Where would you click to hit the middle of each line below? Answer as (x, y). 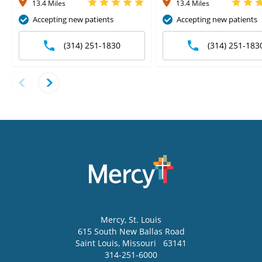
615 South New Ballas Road (131, 232)
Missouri (140, 243)
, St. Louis (143, 220)
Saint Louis (97, 243)
